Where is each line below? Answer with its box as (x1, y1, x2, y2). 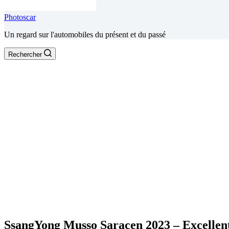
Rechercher (8, 51, 42, 58)
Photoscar (4, 13, 36, 21)
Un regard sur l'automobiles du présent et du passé (4, 30, 166, 39)
